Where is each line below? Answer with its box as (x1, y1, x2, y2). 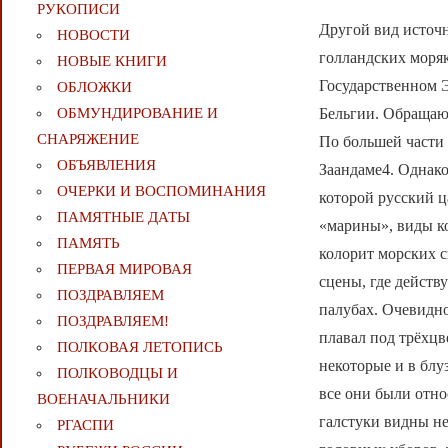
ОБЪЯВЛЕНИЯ (56, 157, 156, 174)
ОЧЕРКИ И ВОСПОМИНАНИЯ (56, 183, 266, 200)
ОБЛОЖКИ (56, 79, 132, 96)
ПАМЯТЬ (56, 235, 120, 252)
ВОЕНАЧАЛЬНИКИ (36, 391, 170, 408)
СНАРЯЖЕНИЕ (36, 131, 139, 148)
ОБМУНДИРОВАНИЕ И (56, 105, 218, 122)
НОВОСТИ (56, 27, 130, 44)
